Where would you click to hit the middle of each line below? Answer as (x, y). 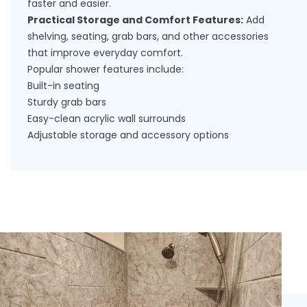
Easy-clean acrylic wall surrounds (107, 119)
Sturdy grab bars (67, 102)
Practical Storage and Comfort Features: (135, 20)
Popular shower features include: (106, 69)
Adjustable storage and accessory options (128, 135)
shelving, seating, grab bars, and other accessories (148, 36)
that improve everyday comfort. (105, 53)
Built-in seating (63, 86)
